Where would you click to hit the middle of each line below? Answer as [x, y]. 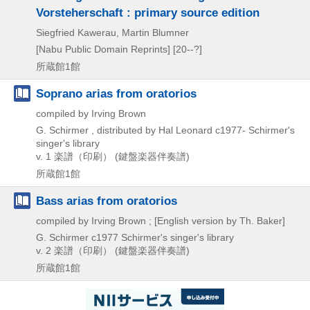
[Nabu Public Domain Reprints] [103, 49]
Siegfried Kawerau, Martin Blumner [112, 32]
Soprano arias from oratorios [116, 93]
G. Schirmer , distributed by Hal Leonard [124, 130]
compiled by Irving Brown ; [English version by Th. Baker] [161, 220]
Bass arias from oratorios [107, 200]
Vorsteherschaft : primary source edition [148, 12]
